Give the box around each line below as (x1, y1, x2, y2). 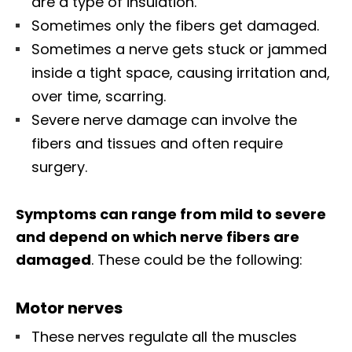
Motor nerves (16, 296, 123, 319)
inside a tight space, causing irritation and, (31, 62, 330, 82)
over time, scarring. (31, 86, 166, 106)
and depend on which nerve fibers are (16, 226, 299, 247)
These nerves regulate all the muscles (31, 326, 297, 346)
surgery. (31, 156, 87, 177)
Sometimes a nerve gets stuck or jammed (31, 38, 327, 59)
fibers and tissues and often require (31, 133, 283, 153)
